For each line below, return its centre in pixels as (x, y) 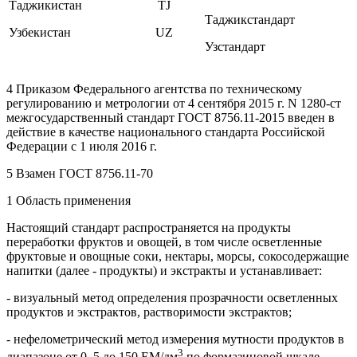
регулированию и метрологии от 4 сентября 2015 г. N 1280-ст (174, 103)
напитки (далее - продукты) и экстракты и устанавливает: (164, 270)
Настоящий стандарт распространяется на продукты (149, 227)
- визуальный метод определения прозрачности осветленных (172, 297)
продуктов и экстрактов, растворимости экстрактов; (149, 312)
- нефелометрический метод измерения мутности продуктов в (175, 339)
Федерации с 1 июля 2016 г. (82, 146)
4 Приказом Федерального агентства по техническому (154, 88)
